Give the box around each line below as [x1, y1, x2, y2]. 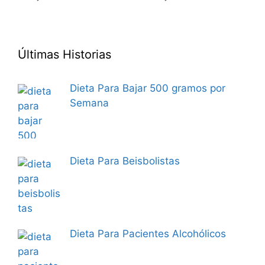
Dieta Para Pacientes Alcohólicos [69, 228, 226, 240]
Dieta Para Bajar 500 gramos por [69, 82, 225, 94]
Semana [69, 96, 109, 109]
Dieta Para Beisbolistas [69, 154, 180, 167]
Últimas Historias [18, 47, 111, 62]
